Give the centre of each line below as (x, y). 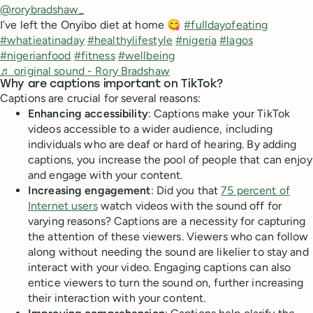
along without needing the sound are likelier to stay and (168, 252)
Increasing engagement (89, 190)
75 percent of (255, 190)
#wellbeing (146, 55)
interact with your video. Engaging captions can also (160, 267)
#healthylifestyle (130, 40)
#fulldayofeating (226, 24)
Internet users (63, 205)
